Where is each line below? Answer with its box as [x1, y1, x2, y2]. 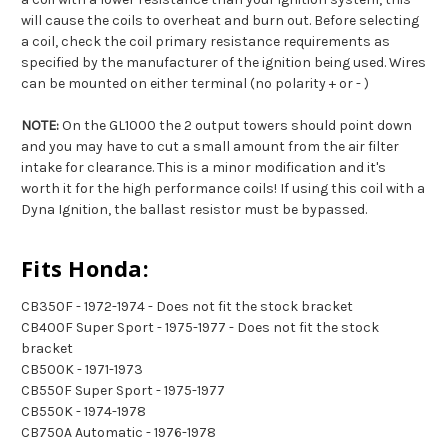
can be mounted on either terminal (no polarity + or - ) [21, 75, 369, 93]
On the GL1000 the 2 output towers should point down [59, 117, 412, 135]
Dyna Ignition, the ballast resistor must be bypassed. [21, 201, 367, 219]
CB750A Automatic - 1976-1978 [21, 424, 216, 442]
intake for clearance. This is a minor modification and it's [21, 159, 386, 177]
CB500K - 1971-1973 [21, 361, 143, 379]
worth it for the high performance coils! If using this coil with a [21, 180, 425, 198]
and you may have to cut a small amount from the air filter [21, 138, 399, 156]
